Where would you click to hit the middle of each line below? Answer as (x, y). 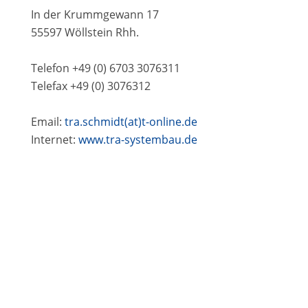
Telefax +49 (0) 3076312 (90, 86)
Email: (47, 121)
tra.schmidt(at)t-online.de (131, 121)
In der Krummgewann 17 (95, 14)
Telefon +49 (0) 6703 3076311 (105, 68)
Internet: (54, 139)
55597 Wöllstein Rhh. (85, 32)
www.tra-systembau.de (137, 139)
